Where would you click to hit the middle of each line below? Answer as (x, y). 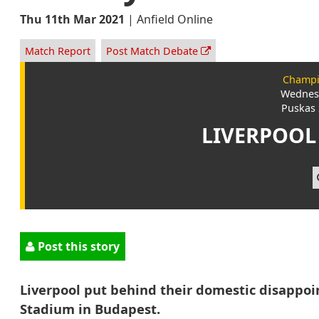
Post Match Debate (153, 51)
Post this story (77, 246)
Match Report (58, 51)
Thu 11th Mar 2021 (72, 19)
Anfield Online (175, 19)
